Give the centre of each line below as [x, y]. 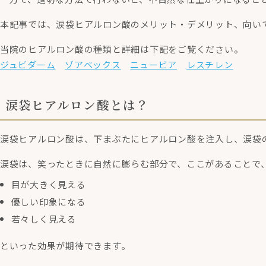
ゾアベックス [93, 64]
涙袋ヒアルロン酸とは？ [77, 104]
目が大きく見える [48, 184]
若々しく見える [44, 218]
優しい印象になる [48, 201]
